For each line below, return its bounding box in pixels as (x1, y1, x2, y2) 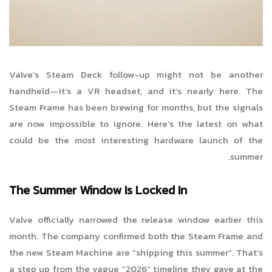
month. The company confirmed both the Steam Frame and (9, 229, 263, 243)
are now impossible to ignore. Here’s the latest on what (9, 117, 263, 131)
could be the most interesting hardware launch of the (9, 133, 263, 148)
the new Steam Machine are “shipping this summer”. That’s (9, 245, 263, 260)
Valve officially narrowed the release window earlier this (9, 212, 263, 227)
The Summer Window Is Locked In (9, 181, 187, 200)
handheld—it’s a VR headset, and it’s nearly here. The (9, 84, 263, 98)
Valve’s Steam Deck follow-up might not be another (9, 67, 263, 82)
